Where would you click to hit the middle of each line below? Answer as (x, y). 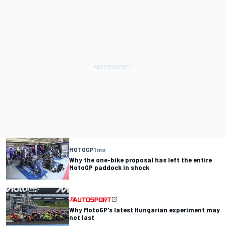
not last (82, 217)
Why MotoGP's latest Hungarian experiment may (145, 210)
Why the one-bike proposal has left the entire (140, 160)
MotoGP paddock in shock (109, 167)
